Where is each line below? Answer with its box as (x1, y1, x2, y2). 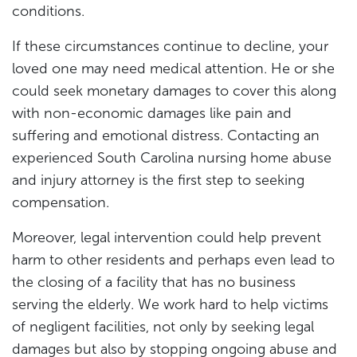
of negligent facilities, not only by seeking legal (12, 317, 314, 335)
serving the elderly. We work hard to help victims (12, 295, 328, 313)
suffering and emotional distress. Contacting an (12, 126, 320, 144)
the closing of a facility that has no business (12, 273, 296, 291)
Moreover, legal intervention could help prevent (12, 228, 321, 246)
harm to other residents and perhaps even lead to (12, 250, 335, 269)
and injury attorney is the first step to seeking (12, 171, 304, 189)
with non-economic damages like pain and (12, 104, 292, 122)
